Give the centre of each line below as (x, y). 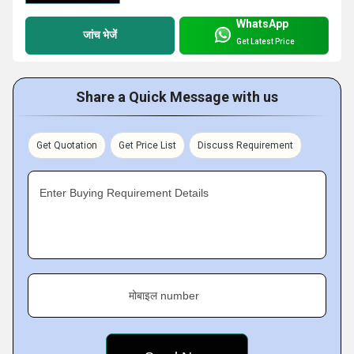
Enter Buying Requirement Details (124, 192)
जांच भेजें (100, 35)
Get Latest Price (265, 42)
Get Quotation (67, 145)
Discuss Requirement (245, 145)
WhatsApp (262, 23)
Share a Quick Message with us (177, 96)
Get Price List (147, 145)
